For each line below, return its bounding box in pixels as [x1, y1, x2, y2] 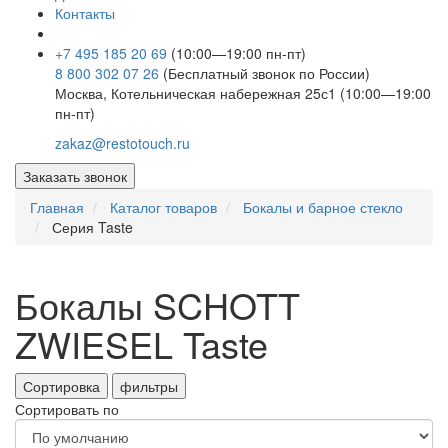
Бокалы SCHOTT [15, 279, 300, 331]
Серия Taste [52, 217, 133, 238]
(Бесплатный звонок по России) [163, 63, 370, 84]
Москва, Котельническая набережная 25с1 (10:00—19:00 [55, 83, 431, 104]
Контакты [55, 3, 115, 24]
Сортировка [23, 376, 100, 397]
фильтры [120, 376, 178, 397]
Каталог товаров [110, 197, 217, 218]
